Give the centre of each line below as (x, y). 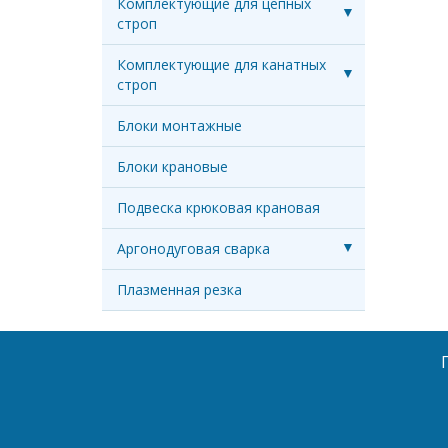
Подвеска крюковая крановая (218, 207)
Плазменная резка (179, 289)
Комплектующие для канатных (221, 64)
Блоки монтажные (179, 125)
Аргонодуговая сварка (193, 248)
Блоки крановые (172, 166)
